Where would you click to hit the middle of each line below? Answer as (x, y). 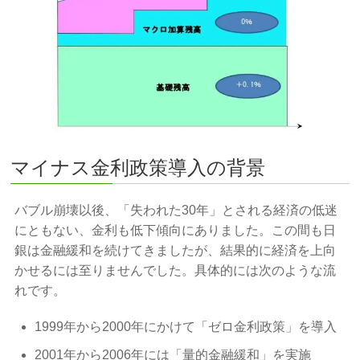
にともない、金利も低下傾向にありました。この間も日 (176, 230)
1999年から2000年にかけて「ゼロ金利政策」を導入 (186, 326)
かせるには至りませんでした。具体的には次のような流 (176, 270)
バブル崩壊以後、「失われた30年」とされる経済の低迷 (176, 210)
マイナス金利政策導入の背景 (138, 167)
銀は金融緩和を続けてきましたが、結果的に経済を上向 (176, 250)
